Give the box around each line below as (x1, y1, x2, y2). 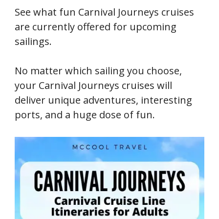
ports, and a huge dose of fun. (15, 108, 155, 122)
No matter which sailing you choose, (15, 64, 182, 78)
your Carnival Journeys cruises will (15, 79, 172, 92)
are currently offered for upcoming (15, 20, 176, 34)
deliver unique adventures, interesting (15, 93, 192, 107)
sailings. (15, 35, 52, 48)
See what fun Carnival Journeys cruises (15, 5, 194, 19)
